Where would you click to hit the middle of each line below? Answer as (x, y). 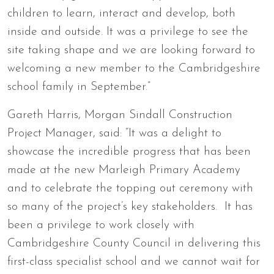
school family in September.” (79, 87)
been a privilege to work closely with (101, 225)
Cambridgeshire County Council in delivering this (134, 243)
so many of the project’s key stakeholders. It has (130, 207)
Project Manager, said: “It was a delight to (114, 133)
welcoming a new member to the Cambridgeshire (134, 68)
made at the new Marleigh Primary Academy (124, 170)
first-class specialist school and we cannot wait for (134, 262)
